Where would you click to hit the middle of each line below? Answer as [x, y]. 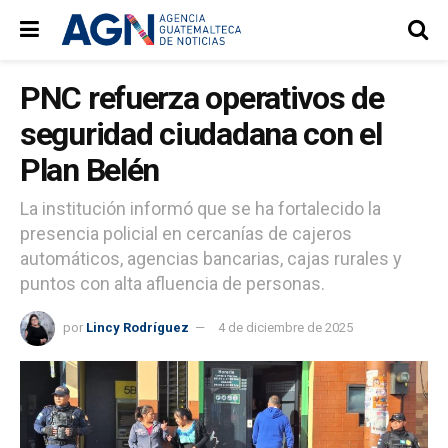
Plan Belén [90, 170]
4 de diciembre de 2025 [285, 327]
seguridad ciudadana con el [201, 134]
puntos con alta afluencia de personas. [172, 283]
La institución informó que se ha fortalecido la [200, 208]
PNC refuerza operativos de [202, 98]
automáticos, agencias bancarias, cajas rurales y [211, 258]
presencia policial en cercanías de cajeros [186, 233]
